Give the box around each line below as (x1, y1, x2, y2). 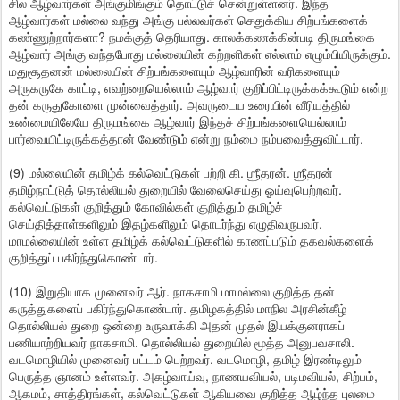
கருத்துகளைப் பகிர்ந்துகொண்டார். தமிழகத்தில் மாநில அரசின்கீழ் (9, 299, 346, 317)
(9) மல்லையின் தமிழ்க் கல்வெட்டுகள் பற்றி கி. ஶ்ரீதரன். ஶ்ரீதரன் (9, 163, 333, 181)
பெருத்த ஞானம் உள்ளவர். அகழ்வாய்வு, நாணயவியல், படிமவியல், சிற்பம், (9, 367, 378, 385)
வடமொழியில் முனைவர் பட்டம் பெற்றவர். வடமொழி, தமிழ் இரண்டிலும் (9, 350, 362, 368)
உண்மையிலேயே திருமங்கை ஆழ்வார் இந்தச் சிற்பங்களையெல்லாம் (9, 112, 346, 130)
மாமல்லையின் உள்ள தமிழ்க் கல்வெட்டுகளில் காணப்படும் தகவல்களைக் (9, 231, 374, 249)
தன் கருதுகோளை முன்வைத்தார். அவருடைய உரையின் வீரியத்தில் (9, 96, 350, 113)
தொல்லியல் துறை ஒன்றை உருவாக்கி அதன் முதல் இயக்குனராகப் (9, 316, 345, 334)
